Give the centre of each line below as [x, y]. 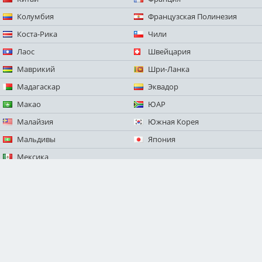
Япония [162, 139]
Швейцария [169, 52]
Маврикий [36, 69]
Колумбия [35, 17]
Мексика [33, 157]
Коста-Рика [37, 34]
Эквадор [163, 87]
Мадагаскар [39, 87]
